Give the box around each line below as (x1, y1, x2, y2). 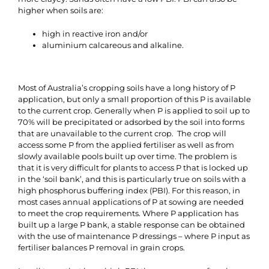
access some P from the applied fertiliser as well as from (18, 140, 234, 150)
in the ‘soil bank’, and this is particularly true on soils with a (18, 174, 246, 184)
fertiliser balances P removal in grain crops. (18, 243, 185, 252)
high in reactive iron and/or (42, 29, 148, 38)
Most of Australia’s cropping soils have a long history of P (18, 83, 235, 92)
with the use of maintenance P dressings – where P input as (18, 231, 250, 241)
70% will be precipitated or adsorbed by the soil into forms (18, 117, 244, 127)
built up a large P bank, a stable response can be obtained (18, 220, 245, 229)
